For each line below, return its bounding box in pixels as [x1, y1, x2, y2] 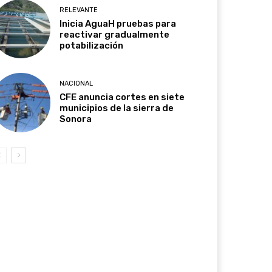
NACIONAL [59, 80, 93, 88]
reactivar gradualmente [59, 29, 170, 41]
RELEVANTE [59, 6, 98, 15]
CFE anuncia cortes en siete [59, 92, 185, 103]
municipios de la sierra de [59, 103, 174, 114]
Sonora [59, 114, 92, 125]
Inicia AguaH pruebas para [59, 18, 177, 30]
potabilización [59, 40, 124, 52]
